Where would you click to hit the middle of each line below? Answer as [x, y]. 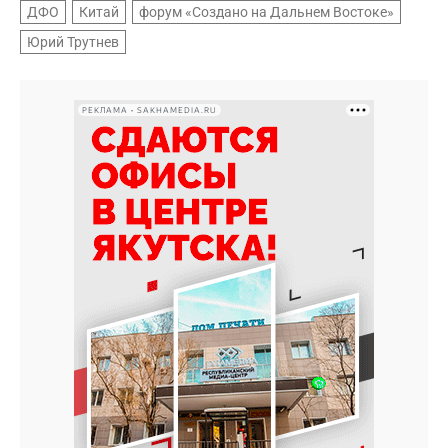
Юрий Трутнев [73, 42]
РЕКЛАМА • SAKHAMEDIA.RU [149, 110]
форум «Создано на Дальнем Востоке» [266, 12]
